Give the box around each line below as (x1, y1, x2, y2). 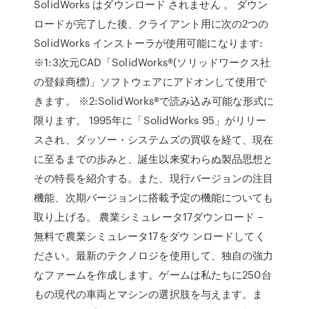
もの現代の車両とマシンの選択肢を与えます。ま (34, 286, 263, 301)
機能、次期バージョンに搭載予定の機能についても (34, 190, 274, 205)
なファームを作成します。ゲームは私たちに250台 (34, 267, 272, 282)
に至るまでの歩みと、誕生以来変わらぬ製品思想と (34, 151, 274, 166)
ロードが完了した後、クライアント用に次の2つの (34, 16, 269, 31)
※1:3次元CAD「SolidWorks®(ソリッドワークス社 (34, 54, 271, 70)
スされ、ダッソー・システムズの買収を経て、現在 (34, 132, 274, 147)
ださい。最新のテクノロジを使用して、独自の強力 (34, 248, 274, 263)
